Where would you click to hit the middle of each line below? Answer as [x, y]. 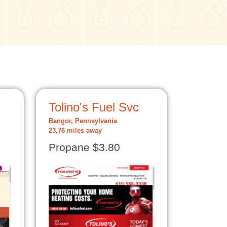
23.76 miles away [75, 131]
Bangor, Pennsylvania [83, 121]
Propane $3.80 [84, 147]
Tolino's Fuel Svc [94, 107]
